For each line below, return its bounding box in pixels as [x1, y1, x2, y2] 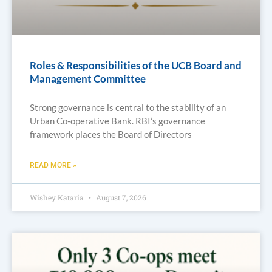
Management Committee [29, 72, 146, 85]
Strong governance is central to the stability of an [29, 101, 226, 113]
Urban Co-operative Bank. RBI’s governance [29, 115, 205, 126]
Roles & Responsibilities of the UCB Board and [29, 58, 242, 72]
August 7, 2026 [93, 192, 146, 202]
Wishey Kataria [29, 192, 86, 202]
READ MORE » [29, 160, 76, 169]
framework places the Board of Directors [29, 128, 192, 140]
